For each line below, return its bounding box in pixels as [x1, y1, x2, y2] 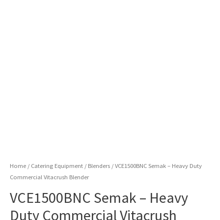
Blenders [88, 162, 110, 169]
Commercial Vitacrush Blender [10, 173, 89, 181]
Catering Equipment [31, 162, 83, 169]
